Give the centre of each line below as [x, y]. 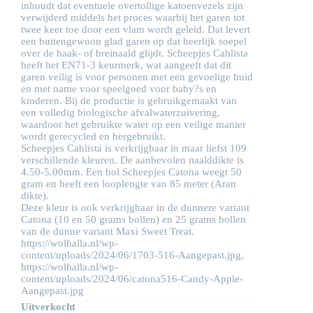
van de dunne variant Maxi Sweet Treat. [108, 232]
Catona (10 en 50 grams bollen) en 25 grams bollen [133, 220]
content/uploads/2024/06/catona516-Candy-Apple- [132, 279]
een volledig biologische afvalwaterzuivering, [121, 113]
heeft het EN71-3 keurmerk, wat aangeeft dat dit [126, 65]
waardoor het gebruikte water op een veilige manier [133, 125]
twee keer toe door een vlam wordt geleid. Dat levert [136, 30]
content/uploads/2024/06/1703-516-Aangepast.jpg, [132, 255]
